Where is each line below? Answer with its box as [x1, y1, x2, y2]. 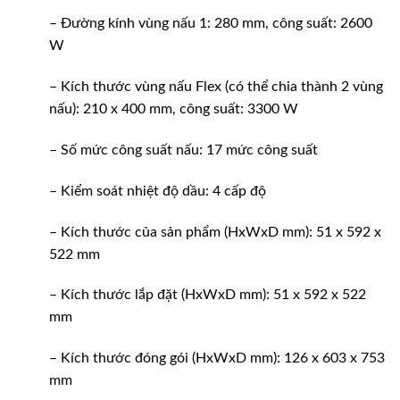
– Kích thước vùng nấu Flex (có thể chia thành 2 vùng [49, 79, 383, 95]
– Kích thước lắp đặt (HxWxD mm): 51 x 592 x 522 [49, 287, 366, 303]
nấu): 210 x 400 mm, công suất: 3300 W [49, 102, 298, 117]
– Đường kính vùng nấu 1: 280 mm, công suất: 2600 [49, 16, 372, 31]
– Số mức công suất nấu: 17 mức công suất [49, 142, 318, 157]
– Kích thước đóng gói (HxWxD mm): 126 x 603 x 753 [49, 351, 385, 366]
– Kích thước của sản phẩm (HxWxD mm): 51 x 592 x [49, 224, 381, 239]
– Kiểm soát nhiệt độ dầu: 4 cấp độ [49, 183, 266, 198]
